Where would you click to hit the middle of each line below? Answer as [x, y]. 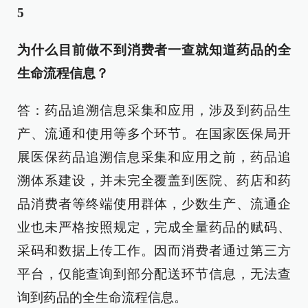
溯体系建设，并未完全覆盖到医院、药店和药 [154, 181]
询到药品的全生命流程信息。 [102, 298]
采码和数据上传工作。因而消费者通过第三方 [154, 251]
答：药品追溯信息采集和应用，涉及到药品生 [154, 111]
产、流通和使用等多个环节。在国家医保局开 [154, 134]
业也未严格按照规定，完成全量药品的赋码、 [154, 228]
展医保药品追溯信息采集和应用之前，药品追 [154, 157]
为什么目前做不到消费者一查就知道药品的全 [154, 50]
